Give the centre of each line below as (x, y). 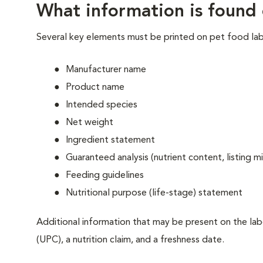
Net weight (90, 123)
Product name (95, 87)
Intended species (102, 105)
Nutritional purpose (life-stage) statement (154, 193)
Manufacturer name (106, 70)
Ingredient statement (110, 140)
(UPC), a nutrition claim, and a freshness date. (130, 240)
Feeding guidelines (105, 176)
